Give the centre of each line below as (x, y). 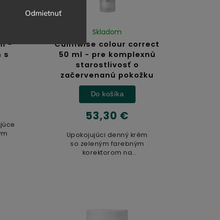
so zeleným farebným (107, 143)
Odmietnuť (43, 13)
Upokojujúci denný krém (107, 135)
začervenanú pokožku (107, 75)
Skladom (107, 32)
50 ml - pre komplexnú (107, 54)
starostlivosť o (107, 65)
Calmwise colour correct (107, 44)
